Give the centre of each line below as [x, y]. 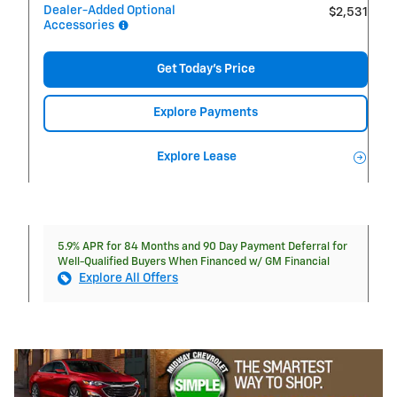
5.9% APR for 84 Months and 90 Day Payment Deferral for [202, 247]
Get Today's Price [206, 69]
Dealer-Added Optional [109, 10]
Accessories [80, 25]
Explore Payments [206, 113]
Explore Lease [196, 157]
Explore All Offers [128, 279]
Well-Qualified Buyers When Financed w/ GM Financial [194, 262]
